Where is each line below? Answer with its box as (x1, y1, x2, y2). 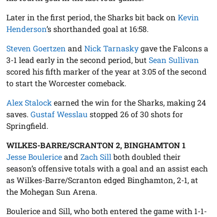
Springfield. (6, 121, 49, 131)
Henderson (6, 24, 47, 34)
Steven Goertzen (6, 43, 66, 54)
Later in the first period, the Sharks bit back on (6, 12, 178, 23)
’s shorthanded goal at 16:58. (46, 24, 149, 34)
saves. (6, 109, 31, 120)
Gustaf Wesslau (31, 109, 88, 120)
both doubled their (111, 152, 181, 162)
